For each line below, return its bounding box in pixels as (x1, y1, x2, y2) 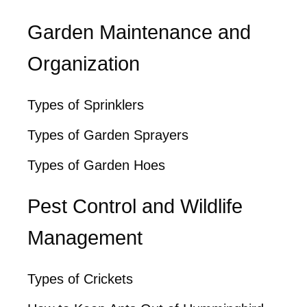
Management (27, 227, 143, 249)
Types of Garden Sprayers (27, 127, 188, 143)
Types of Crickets (27, 271, 133, 287)
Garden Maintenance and (27, 21, 251, 44)
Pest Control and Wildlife (27, 195, 243, 218)
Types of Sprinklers (27, 97, 144, 113)
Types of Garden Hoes (27, 158, 165, 173)
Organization (27, 53, 140, 75)
